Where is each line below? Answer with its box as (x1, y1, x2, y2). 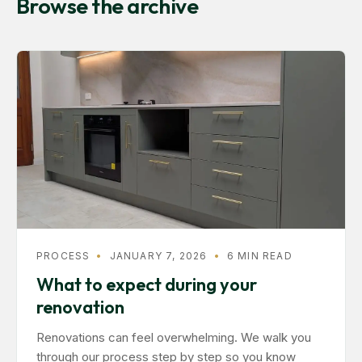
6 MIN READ (226, 250, 293, 262)
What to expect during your (36, 273, 257, 296)
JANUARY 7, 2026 (109, 250, 208, 262)
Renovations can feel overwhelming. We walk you (36, 330, 311, 345)
